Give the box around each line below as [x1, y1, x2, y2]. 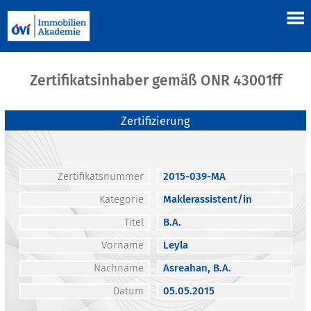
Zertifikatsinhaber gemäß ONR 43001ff [29, 72, 282, 90]
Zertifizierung [121, 115, 190, 128]
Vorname [101, 239, 144, 252]
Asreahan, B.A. [162, 262, 231, 275]
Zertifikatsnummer [57, 170, 144, 183]
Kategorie [99, 193, 144, 206]
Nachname [93, 262, 144, 275]
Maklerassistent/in [162, 193, 252, 206]
